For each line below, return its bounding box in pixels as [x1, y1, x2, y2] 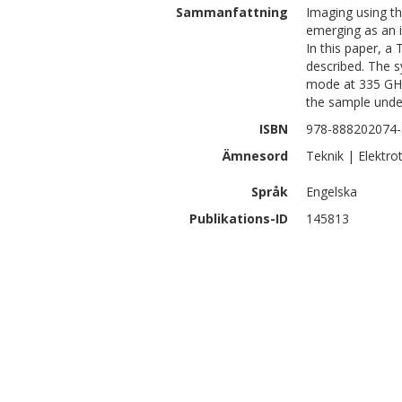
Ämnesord [223, 147, 288, 164]
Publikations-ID [189, 210, 288, 227]
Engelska [306, 183, 357, 200]
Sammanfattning [176, 4, 288, 21]
